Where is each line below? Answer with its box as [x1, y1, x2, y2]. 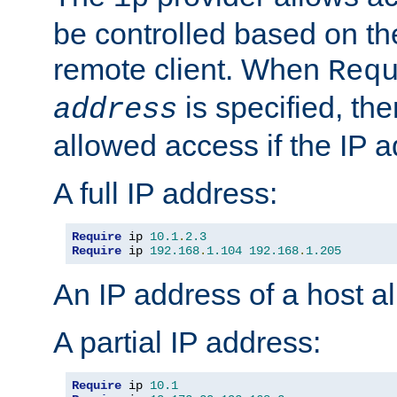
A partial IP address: [53, 325, 321, 360]
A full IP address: [53, 176, 277, 211]
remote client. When [53, 52, 328, 87]
